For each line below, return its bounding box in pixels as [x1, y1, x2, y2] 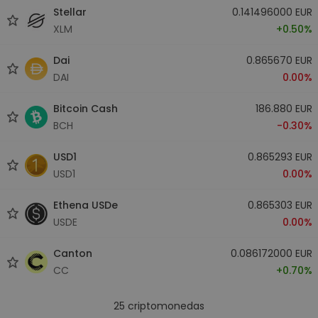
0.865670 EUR [246, 53, 312, 67]
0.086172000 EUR [230, 246, 312, 261]
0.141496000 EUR [231, 4, 312, 19]
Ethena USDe [53, 197, 118, 212]
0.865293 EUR [247, 149, 312, 164]
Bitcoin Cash [53, 101, 118, 116]
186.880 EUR [255, 101, 312, 116]
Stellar [53, 4, 87, 19]
